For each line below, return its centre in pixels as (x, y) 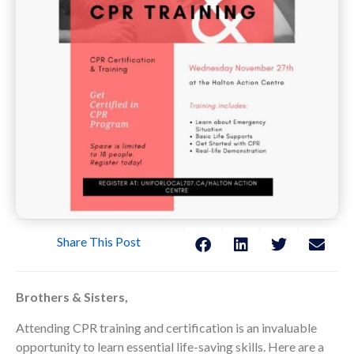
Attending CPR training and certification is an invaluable (166, 327)
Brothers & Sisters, (72, 297)
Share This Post (98, 241)
